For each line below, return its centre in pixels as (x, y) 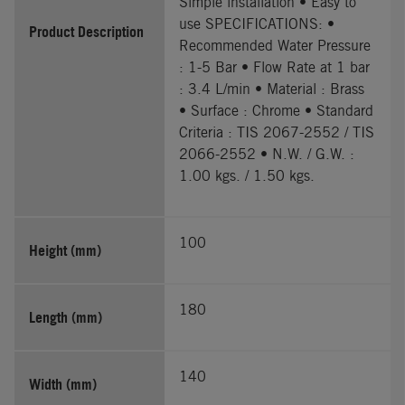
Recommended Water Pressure (275, 45)
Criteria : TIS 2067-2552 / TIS (277, 132)
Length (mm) (66, 317)
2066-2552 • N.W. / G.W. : (267, 154)
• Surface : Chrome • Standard (277, 110)
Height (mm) (65, 250)
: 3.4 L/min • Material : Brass (272, 89)
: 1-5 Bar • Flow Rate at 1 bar (275, 67)
